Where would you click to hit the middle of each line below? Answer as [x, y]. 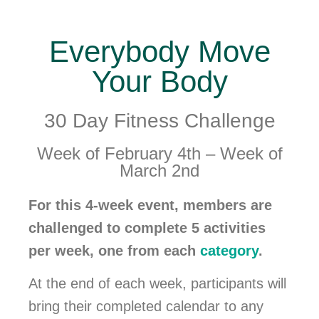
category [229, 250]
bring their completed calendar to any [146, 307]
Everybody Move [159, 51]
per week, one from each [114, 250]
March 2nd [159, 170]
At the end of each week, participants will [157, 284]
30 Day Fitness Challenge [159, 120]
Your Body [159, 81]
